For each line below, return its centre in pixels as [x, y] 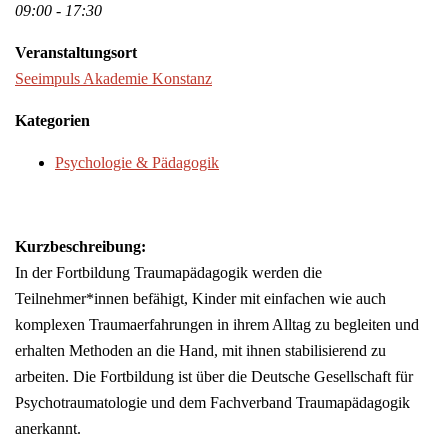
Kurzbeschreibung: [80, 247]
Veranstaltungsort [76, 53]
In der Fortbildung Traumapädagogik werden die [168, 273]
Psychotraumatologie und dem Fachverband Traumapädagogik [212, 403]
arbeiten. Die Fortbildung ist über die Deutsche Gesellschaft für [214, 377]
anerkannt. [48, 429]
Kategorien [52, 121]
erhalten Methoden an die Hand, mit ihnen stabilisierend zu [200, 351]
